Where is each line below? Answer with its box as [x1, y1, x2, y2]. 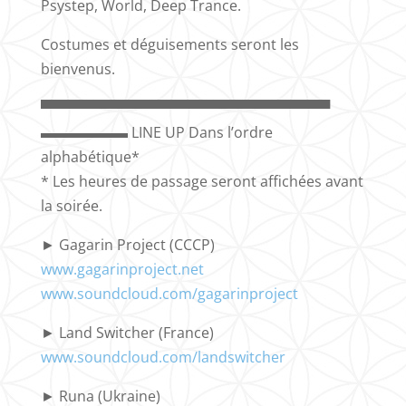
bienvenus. [40, 58, 115, 79]
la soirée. [40, 195, 102, 216]
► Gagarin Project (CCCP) [40, 234, 215, 255]
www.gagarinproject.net [40, 258, 204, 279]
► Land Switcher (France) [40, 322, 214, 343]
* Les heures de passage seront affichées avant [40, 170, 363, 191]
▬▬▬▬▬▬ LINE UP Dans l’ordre [40, 121, 273, 142]
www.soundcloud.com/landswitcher [40, 346, 285, 367]
